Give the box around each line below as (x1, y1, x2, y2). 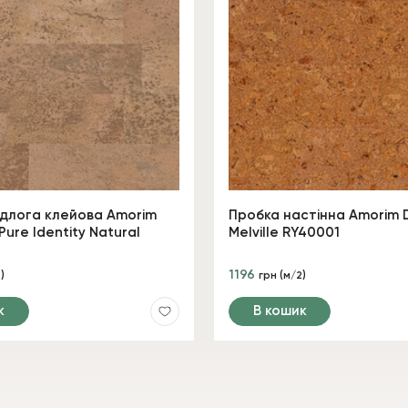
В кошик (252, 304, 307, 318)
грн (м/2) (259, 270, 306, 281)
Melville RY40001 (229, 226, 340, 240)
